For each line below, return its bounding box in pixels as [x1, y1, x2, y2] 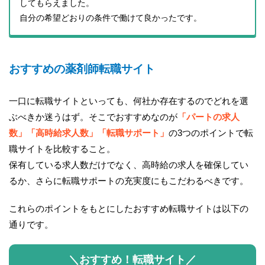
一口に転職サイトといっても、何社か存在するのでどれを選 [9, 96, 248, 106]
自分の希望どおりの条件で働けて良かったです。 [20, 13, 202, 23]
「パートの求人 [177, 112, 240, 122]
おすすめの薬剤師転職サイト [9, 62, 155, 75]
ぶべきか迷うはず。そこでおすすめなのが [9, 112, 177, 122]
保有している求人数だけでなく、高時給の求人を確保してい [9, 160, 248, 170]
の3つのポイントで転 [169, 128, 253, 138]
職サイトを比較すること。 [9, 144, 115, 154]
